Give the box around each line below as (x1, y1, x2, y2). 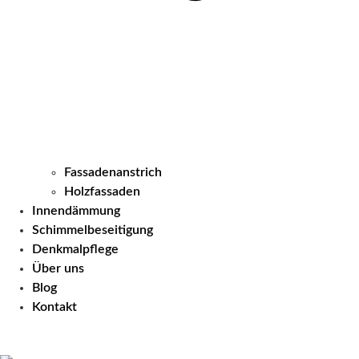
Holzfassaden (64, 185, 140, 199)
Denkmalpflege (32, 243, 119, 256)
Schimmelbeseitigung (32, 224, 153, 237)
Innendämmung (32, 204, 120, 218)
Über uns (32, 262, 84, 276)
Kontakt (32, 301, 77, 314)
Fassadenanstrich (64, 166, 162, 179)
